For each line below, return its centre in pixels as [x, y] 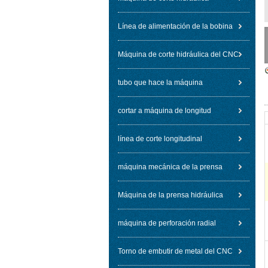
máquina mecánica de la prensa [170, 167]
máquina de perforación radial [167, 223]
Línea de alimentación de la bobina [175, 26]
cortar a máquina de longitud [165, 111]
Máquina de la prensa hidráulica [170, 195]
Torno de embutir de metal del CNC [175, 251]
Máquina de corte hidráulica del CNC [178, 54]
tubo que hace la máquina [160, 83]
